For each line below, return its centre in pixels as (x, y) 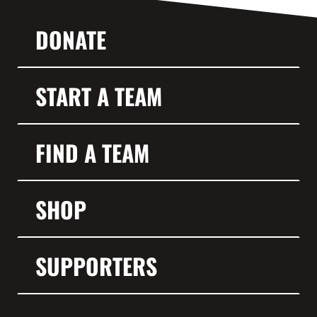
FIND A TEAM (92, 153)
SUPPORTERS (96, 266)
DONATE (71, 40)
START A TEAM (99, 96)
